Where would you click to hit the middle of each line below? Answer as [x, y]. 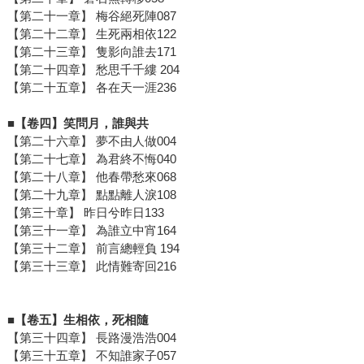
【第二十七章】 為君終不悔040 [91, 158]
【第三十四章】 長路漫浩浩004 [91, 337]
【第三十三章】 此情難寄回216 [91, 266]
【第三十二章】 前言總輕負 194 [93, 248]
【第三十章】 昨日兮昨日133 [85, 212]
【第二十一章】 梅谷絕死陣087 [91, 15]
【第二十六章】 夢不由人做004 [91, 141]
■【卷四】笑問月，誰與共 [78, 123]
